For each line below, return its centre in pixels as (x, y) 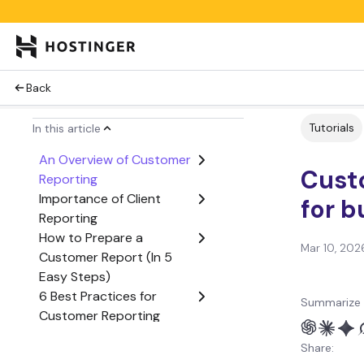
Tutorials (331, 128)
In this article (67, 128)
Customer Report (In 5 (106, 257)
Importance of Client (100, 199)
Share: (317, 348)
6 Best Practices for (98, 296)
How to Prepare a (91, 238)
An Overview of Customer (115, 160)
